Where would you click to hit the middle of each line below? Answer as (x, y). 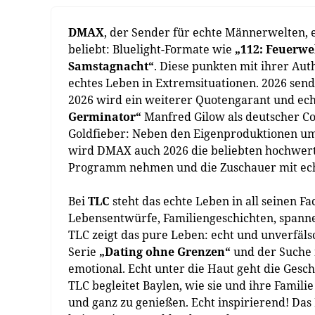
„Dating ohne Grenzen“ (165, 252)
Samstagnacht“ (111, 66)
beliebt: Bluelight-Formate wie (152, 49)
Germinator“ (105, 117)
